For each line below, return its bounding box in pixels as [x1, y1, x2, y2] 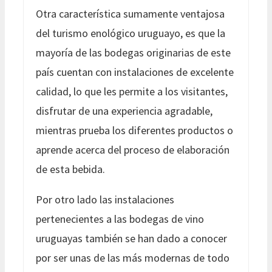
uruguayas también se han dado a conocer [36, 231, 227, 245]
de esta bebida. [36, 161, 105, 176]
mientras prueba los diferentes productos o [36, 123, 233, 137]
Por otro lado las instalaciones [36, 192, 174, 206]
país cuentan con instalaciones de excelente [36, 64, 234, 79]
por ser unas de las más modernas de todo [36, 250, 229, 265]
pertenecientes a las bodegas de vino [36, 211, 204, 226]
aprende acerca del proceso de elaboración [36, 142, 229, 157]
